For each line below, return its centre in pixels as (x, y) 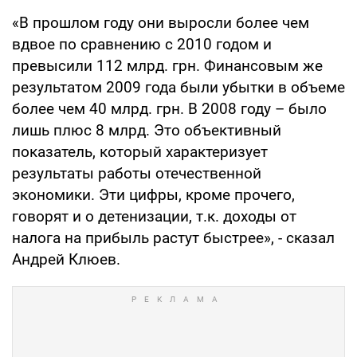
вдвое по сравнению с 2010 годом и (142, 44)
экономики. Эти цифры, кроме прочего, (153, 194)
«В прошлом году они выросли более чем (161, 22)
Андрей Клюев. (66, 259)
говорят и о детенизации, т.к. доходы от (154, 216)
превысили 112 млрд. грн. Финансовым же (167, 65)
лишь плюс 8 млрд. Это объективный (147, 130)
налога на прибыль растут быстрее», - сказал (173, 237)
